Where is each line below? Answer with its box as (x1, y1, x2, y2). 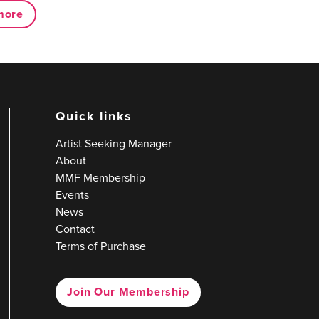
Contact (56, 220, 95, 237)
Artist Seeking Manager (56, 135, 172, 152)
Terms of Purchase (56, 237, 147, 254)
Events (56, 186, 90, 203)
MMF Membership (56, 169, 146, 186)
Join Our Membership (67, 283, 189, 300)
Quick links (56, 106, 132, 125)
